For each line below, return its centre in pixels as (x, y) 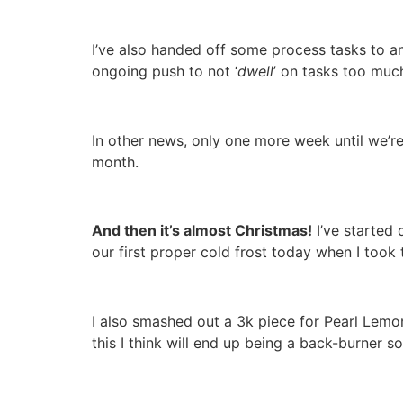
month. (115, 161)
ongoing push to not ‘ (165, 71)
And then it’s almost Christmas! (202, 231)
